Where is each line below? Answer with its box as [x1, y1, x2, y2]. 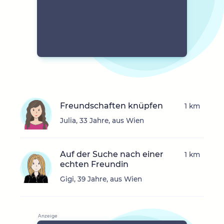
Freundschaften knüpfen [60, 101, 163, 111]
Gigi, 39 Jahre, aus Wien [60, 175, 142, 183]
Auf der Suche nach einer [60, 149, 163, 159]
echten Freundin [60, 159, 128, 169]
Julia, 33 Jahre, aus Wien [60, 116, 144, 125]
